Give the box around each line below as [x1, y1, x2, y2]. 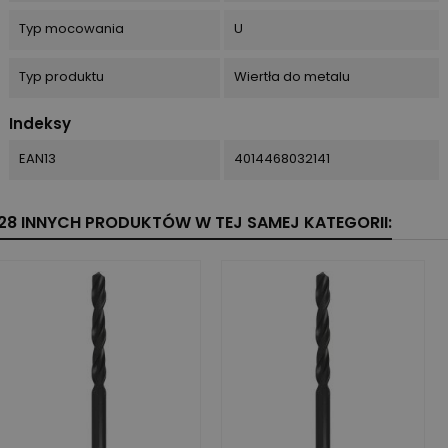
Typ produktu [19, 66, 104, 86]
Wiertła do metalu [233, 66, 350, 86]
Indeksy [9, 112, 71, 134]
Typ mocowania [19, 18, 124, 38]
